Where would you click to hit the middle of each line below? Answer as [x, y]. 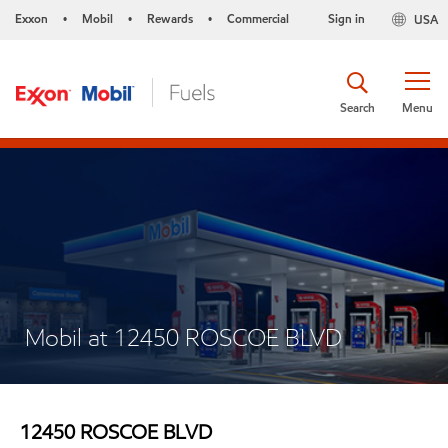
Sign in [346, 18]
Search [357, 107]
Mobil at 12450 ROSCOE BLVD [183, 337]
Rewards [170, 18]
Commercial [258, 18]
